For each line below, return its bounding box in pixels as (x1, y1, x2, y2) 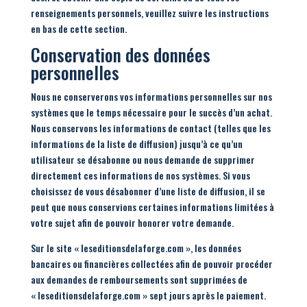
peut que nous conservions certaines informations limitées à (30, 199, 274, 214)
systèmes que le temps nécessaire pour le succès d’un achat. (30, 105, 272, 119)
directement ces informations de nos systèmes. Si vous (30, 168, 250, 182)
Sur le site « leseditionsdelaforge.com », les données (30, 241, 241, 255)
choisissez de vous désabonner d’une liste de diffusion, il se (30, 184, 265, 198)
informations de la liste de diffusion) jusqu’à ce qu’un (30, 136, 243, 151)
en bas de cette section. (30, 21, 127, 36)
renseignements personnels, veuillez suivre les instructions (30, 5, 269, 20)
